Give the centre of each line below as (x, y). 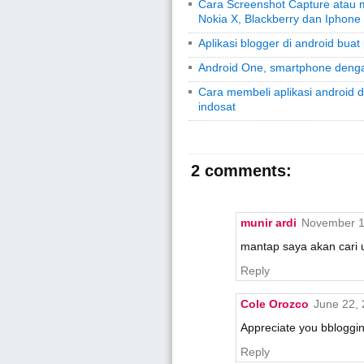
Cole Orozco (275, 303)
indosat (217, 106)
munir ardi (269, 222)
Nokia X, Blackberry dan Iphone (279, 18)
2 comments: (241, 170)
